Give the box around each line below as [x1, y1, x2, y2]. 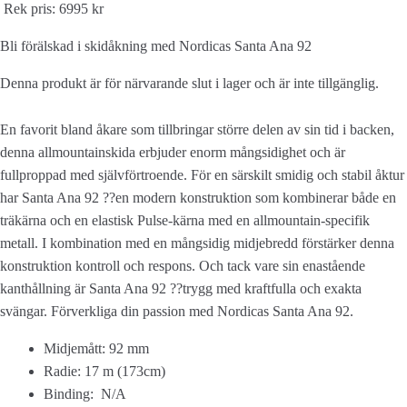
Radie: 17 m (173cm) [44, 363, 165, 380]
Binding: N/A [44, 386, 126, 402]
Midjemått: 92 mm [44, 341, 149, 357]
